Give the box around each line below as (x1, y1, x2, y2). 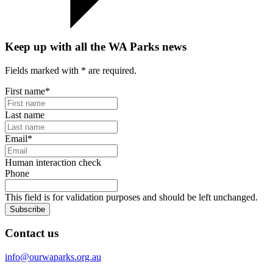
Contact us (5, 227, 58, 240)
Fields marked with (5, 65, 81, 76)
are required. (86, 65, 136, 76)
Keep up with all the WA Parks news (5, 40, 186, 53)
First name (5, 85, 45, 96)
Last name (5, 109, 44, 120)
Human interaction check (5, 157, 101, 168)
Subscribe (10, 204, 45, 214)
